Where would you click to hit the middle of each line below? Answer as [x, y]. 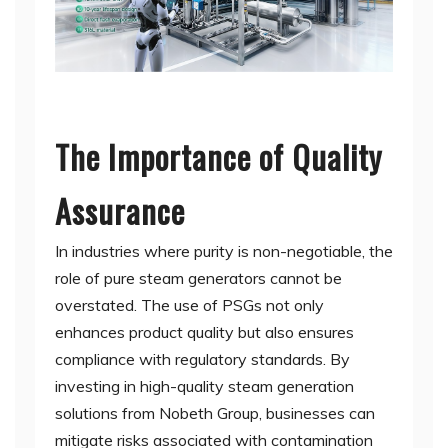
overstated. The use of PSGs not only [189, 305]
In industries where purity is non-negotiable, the [224, 251]
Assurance [120, 211]
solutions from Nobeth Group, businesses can [215, 413]
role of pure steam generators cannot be [198, 278]
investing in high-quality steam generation [204, 386]
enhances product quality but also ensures [204, 332]
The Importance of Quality [218, 157]
